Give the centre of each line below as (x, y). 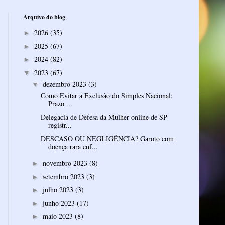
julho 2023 (59, 190)
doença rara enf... (73, 146)
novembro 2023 (66, 163)
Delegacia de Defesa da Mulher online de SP (104, 117)
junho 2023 (60, 203)
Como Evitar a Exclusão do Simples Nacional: (106, 95)
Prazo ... (60, 103)
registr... (60, 125)
